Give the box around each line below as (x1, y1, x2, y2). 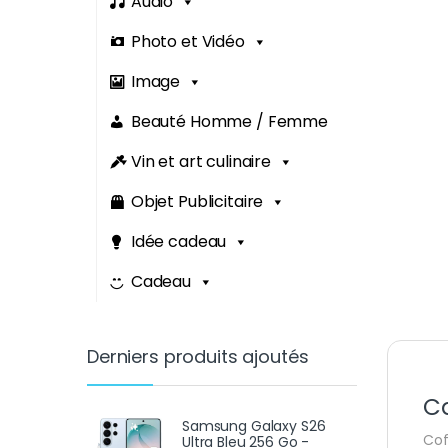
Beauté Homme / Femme (130, 109, 329, 133)
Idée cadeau (130, 229, 227, 253)
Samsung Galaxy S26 (182, 415, 326, 436)
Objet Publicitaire (130, 189, 264, 213)
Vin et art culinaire (130, 149, 272, 173)
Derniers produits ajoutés (87, 344, 309, 370)
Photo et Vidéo (130, 29, 245, 53)
